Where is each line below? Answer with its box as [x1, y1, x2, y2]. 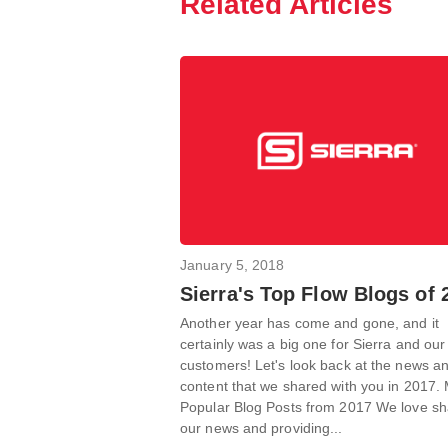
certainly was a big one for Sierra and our [180, 336, 446, 353]
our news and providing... [180, 420, 343, 437]
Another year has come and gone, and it [180, 315, 439, 332]
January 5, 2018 [180, 257, 285, 274]
